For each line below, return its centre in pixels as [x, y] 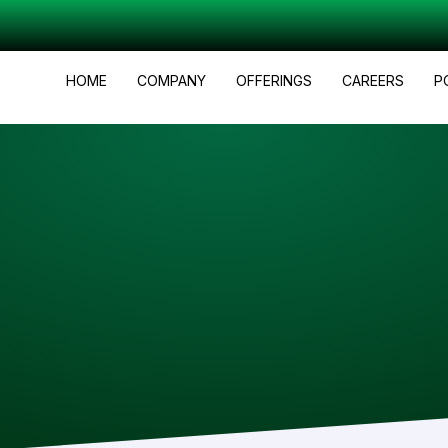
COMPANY [172, 81]
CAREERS [373, 81]
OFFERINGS [274, 81]
